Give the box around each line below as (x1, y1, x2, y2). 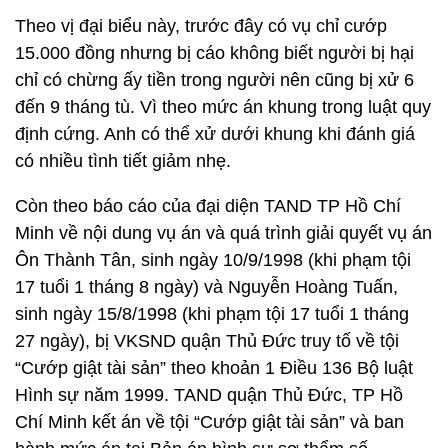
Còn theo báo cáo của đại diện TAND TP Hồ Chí (15, 196, 401, 216)
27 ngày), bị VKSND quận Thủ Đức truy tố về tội (15, 331, 399, 351)
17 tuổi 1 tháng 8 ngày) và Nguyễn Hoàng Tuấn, (15, 277, 398, 297)
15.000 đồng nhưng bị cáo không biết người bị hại (15, 43, 414, 63)
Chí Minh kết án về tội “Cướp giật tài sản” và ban (15, 412, 404, 432)
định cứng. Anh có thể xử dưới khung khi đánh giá (15, 124, 415, 144)
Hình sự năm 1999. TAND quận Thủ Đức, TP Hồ (15, 385, 403, 405)
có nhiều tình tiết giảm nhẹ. (15, 151, 231, 171)
